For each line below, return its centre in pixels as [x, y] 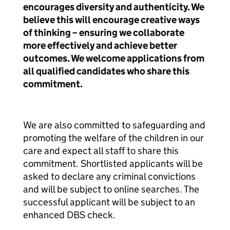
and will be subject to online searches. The [111, 189]
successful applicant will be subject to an [109, 202]
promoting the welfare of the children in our [113, 138]
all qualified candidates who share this [106, 71]
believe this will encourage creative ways [111, 20]
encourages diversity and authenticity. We [114, 7]
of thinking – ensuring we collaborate [104, 33]
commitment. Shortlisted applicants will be [113, 164]
